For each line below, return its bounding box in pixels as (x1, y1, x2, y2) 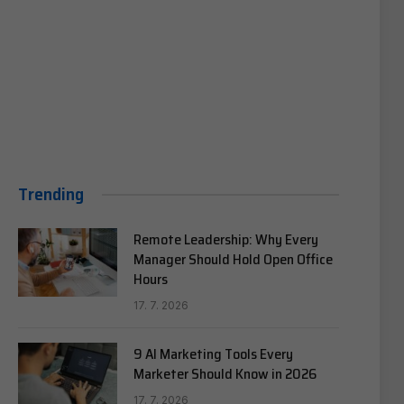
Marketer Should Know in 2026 (133, 363, 317, 385)
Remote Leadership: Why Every (133, 228, 318, 251)
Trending (18, 179, 84, 208)
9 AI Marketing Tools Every (133, 343, 293, 365)
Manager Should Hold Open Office (133, 248, 333, 271)
